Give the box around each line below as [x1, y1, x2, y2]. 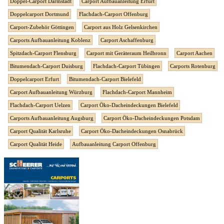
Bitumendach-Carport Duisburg [10, 62, 83, 69]
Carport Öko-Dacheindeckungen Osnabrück [81, 127, 183, 134]
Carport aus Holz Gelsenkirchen [84, 23, 157, 30]
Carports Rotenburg [170, 62, 215, 69]
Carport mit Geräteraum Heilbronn [86, 49, 166, 56]
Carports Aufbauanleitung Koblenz [10, 36, 90, 43]
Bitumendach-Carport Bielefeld [69, 75, 141, 82]
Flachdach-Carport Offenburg [79, 10, 148, 17]
